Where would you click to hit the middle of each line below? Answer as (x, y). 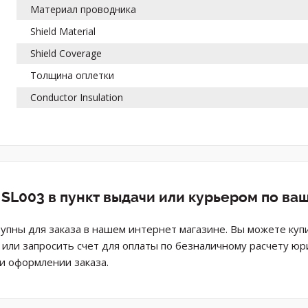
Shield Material (63, 31)
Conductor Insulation (77, 97)
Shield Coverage (66, 53)
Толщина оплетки (73, 75)
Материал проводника (84, 9)
